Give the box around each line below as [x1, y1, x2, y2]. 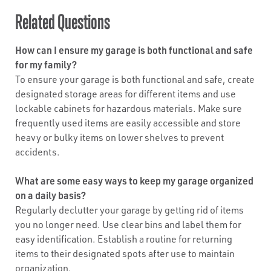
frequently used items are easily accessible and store [15, 117, 241, 129]
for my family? [15, 58, 77, 71]
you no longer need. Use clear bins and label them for [15, 218, 241, 230]
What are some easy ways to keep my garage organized [15, 174, 253, 187]
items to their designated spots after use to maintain [15, 247, 235, 260]
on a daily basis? [15, 189, 86, 201]
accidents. [15, 146, 60, 158]
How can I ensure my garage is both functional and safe [15, 44, 253, 56]
